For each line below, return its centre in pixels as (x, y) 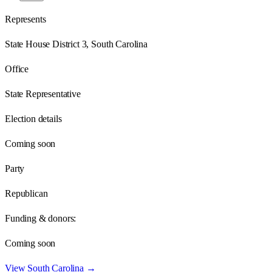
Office (17, 69)
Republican (26, 193)
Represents (25, 19)
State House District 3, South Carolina (76, 44)
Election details (33, 118)
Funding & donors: (41, 218)
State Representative (43, 93)
